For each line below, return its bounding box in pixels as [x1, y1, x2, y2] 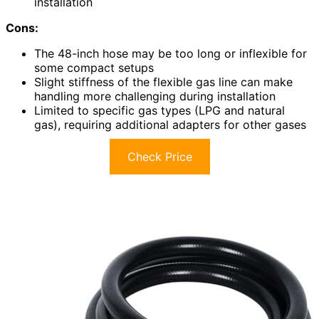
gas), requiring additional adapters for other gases [34, 117, 306, 132]
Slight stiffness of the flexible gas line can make [34, 75, 293, 90]
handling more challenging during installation [34, 89, 276, 104]
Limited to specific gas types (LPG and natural [34, 103, 285, 118]
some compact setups [34, 61, 154, 75]
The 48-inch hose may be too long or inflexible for [34, 46, 307, 61]
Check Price [127, 150, 192, 164]
